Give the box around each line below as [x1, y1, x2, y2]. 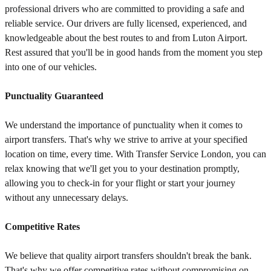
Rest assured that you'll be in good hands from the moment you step [5, 47, 263, 58]
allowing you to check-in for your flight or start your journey [5, 178, 235, 189]
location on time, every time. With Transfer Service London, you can [5, 149, 266, 160]
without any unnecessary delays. [5, 192, 128, 203]
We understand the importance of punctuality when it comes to [5, 120, 243, 131]
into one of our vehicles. [5, 62, 97, 73]
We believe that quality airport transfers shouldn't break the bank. [5, 250, 252, 261]
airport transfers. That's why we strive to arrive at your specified [5, 134, 247, 145]
